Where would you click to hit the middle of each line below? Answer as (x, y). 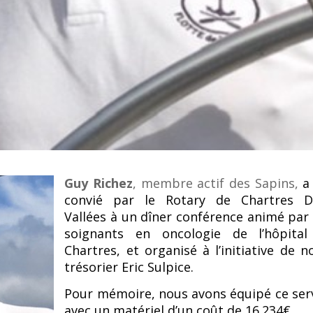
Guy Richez (99, 183)
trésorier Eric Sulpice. (129, 267)
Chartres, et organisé (134, 250)
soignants (100, 234)
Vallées (88, 217)
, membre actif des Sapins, (218, 183)
